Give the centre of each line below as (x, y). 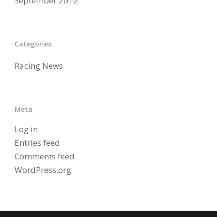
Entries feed (37, 143)
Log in (26, 129)
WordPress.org (43, 170)
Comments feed (44, 156)
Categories (33, 44)
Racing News (39, 66)
